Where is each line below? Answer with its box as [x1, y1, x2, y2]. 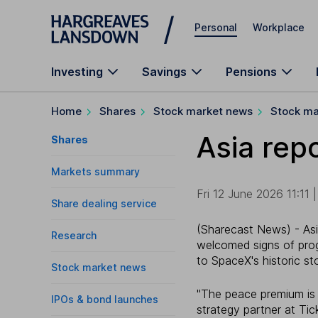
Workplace [253, 21, 305, 33]
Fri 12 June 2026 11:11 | [197, 187, 317, 201]
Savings [142, 65, 187, 79]
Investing [51, 65, 103, 79]
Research [51, 229, 97, 241]
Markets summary [51, 165, 140, 177]
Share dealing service [51, 197, 157, 209]
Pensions [226, 65, 277, 79]
